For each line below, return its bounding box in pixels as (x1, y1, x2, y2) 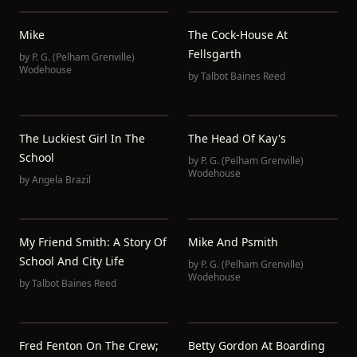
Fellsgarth (188, 46, 241, 61)
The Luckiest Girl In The (19, 131, 145, 146)
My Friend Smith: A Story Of (19, 234, 167, 249)
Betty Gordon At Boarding (188, 338, 325, 353)
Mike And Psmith (188, 234, 278, 249)
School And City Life (19, 253, 124, 269)
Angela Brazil (32, 173, 91, 186)
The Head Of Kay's (188, 131, 286, 146)
